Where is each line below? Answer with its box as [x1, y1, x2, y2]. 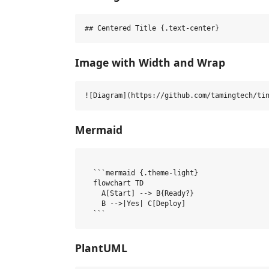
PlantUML [75, 240, 127, 255]
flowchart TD [85, 179, 144, 187]
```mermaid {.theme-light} [85, 169, 198, 177]
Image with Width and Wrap [75, 55, 225, 70]
